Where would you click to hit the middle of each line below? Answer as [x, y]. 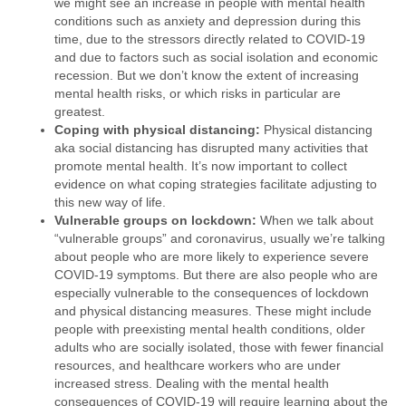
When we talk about [315, 220]
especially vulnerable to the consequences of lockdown [212, 292]
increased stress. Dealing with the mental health [192, 383]
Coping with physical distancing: [157, 129]
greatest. [80, 111]
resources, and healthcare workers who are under [198, 365]
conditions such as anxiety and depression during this [208, 20]
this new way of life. [110, 202]
